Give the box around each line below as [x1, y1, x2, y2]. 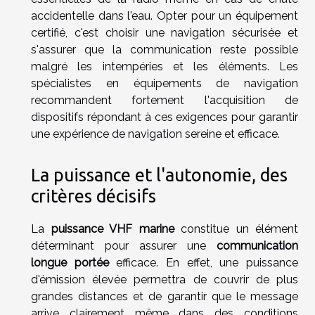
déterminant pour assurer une [31, 239, 217, 253]
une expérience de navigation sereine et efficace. [31, 127, 280, 141]
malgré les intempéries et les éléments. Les [31, 59, 298, 73]
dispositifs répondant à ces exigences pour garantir [31, 110, 298, 124]
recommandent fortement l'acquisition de [31, 93, 298, 107]
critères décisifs [31, 186, 156, 207]
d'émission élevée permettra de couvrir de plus [31, 273, 298, 287]
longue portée [31, 256, 109, 270]
